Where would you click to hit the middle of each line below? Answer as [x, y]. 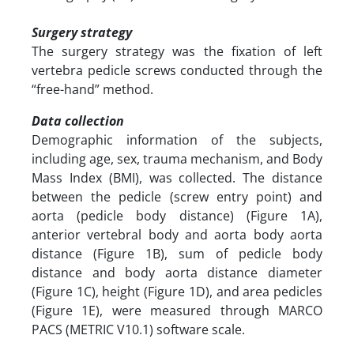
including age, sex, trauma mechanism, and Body [177, 158]
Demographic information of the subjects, [177, 139]
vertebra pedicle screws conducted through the [177, 70]
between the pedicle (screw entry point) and [177, 196]
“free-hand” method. [94, 89]
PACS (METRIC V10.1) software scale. [138, 329]
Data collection [79, 121]
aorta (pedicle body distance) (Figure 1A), [177, 215]
